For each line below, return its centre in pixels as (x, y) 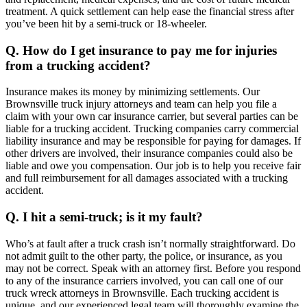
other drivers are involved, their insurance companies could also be (149, 153)
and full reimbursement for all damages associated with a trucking (147, 178)
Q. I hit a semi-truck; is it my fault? (104, 217)
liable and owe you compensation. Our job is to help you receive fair (153, 166)
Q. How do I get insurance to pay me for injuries (141, 50)
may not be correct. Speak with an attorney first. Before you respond (153, 268)
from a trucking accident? (78, 65)
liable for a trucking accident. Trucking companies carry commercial (152, 129)
